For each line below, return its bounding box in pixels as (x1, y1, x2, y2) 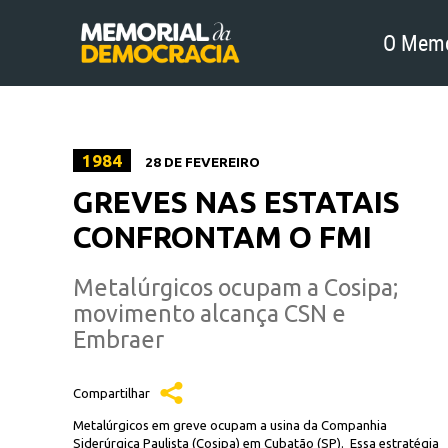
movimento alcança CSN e (73, 300, 346, 326)
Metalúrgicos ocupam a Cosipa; (73, 274, 398, 300)
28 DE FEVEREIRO (142, 155, 260, 170)
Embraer (73, 326, 164, 352)
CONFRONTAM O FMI (73, 220, 372, 254)
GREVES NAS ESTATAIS (73, 185, 400, 219)
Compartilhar (73, 386, 150, 400)
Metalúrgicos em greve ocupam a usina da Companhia (73, 418, 387, 432)
